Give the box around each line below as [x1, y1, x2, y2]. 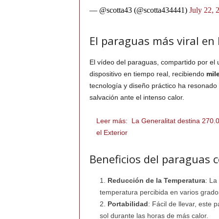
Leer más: [96, 117, 128, 125]
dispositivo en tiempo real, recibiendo [89, 70, 206, 78]
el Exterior [96, 129, 128, 137]
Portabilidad [107, 200, 148, 208]
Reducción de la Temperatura [107, 176, 205, 185]
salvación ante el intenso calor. [89, 93, 184, 102]
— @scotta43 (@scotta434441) [89, 6, 189, 15]
